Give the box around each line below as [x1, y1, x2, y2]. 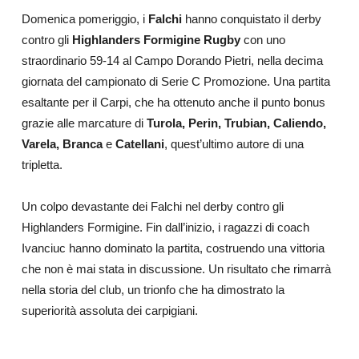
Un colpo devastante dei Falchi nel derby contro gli [21, 200, 284, 214]
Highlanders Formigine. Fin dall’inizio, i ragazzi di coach [21, 220, 309, 235]
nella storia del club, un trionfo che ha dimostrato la [21, 283, 284, 297]
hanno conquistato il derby [181, 12, 321, 26]
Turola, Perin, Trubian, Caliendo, [146, 116, 326, 131]
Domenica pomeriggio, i [21, 12, 148, 26]
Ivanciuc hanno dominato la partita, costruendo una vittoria [21, 241, 325, 256]
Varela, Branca [21, 137, 106, 151]
